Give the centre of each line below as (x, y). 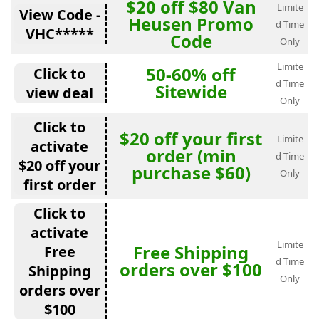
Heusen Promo (191, 24)
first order (59, 185)
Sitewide (191, 91)
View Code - (59, 15)
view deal (59, 93)
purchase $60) (191, 173)
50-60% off (191, 74)
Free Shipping (191, 252)
